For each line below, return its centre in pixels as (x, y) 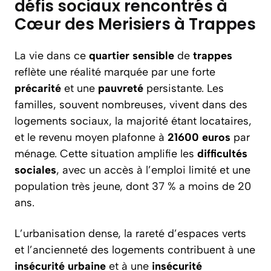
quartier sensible (132, 56)
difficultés (222, 154)
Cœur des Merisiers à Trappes (135, 24)
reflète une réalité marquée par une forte (115, 72)
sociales (35, 170)
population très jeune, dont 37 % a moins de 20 (133, 186)
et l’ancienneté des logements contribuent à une (135, 250)
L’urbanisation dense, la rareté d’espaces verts (130, 233)
